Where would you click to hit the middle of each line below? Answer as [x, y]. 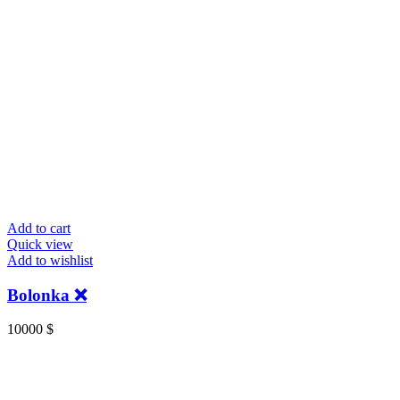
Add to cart [39, 228]
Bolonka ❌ [47, 295]
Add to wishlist [50, 260]
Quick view [40, 244]
